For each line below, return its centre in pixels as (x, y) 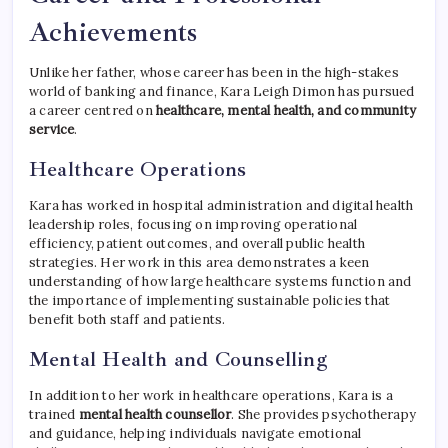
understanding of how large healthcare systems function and (220, 282)
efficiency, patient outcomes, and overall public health (197, 244)
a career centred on (92, 111)
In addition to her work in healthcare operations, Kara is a (211, 396)
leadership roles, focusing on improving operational (193, 225)
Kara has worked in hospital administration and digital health (221, 206)
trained (54, 415)
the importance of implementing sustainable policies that (210, 301)
